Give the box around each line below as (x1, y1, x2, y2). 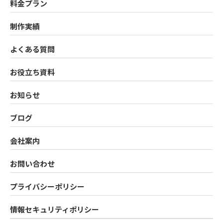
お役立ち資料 (10, 66, 55, 77)
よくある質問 (10, 43, 55, 54)
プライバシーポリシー (10, 181, 85, 192)
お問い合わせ (10, 158, 55, 169)
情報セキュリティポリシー (10, 204, 99, 215)
